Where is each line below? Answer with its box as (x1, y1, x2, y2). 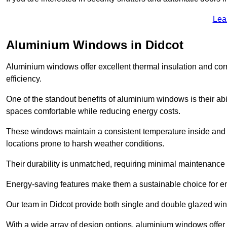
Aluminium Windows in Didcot (6, 37, 183, 52)
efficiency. (6, 74, 42, 83)
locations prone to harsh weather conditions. (6, 139, 164, 148)
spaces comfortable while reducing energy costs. (6, 106, 180, 116)
